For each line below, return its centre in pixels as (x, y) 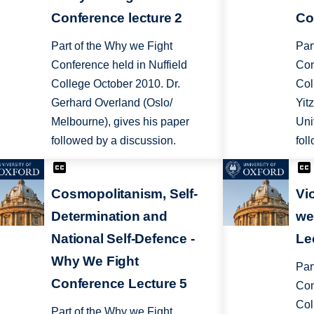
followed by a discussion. (114, 141)
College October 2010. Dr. (116, 84)
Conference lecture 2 (117, 18)
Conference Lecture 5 (120, 283)
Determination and (109, 216)
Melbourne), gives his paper (121, 122)
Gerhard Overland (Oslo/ (112, 103)
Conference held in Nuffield (120, 65)
